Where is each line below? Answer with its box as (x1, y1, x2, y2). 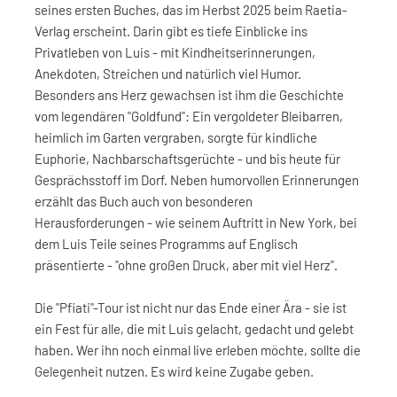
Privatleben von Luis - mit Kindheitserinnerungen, (35, 44, 315, 60)
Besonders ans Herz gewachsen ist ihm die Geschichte (35, 87, 344, 103)
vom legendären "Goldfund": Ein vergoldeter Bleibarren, (35, 108, 343, 124)
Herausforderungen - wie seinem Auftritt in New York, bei (35, 214, 357, 230)
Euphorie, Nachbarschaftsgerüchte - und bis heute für (35, 151, 340, 167)
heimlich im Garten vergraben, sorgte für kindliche (35, 129, 317, 145)
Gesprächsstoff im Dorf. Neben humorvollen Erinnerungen (35, 172, 359, 188)
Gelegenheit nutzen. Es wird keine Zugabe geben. (35, 363, 314, 379)
